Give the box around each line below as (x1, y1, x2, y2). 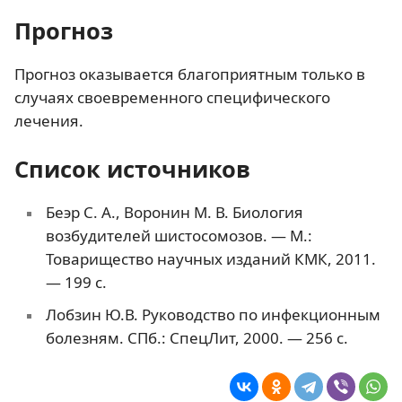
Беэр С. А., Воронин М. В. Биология (45, 201, 303, 223)
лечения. (14, 109, 83, 131)
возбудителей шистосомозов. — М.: (45, 224, 312, 246)
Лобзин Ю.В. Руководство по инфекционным (45, 303, 380, 325)
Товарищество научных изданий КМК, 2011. (45, 248, 376, 269)
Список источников (14, 153, 250, 184)
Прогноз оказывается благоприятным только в (14, 63, 365, 84)
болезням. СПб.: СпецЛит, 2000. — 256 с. (45, 327, 348, 348)
